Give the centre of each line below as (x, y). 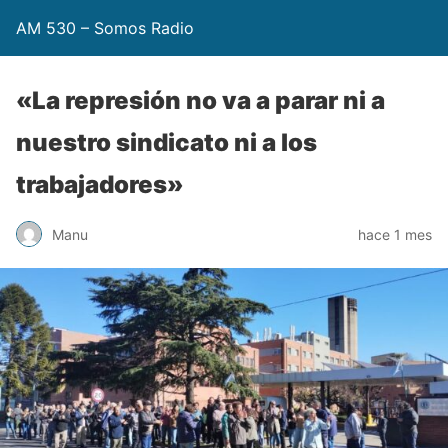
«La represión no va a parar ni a (200, 100)
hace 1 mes (395, 234)
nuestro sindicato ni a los (166, 142)
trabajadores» (100, 184)
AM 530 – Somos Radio (105, 28)
